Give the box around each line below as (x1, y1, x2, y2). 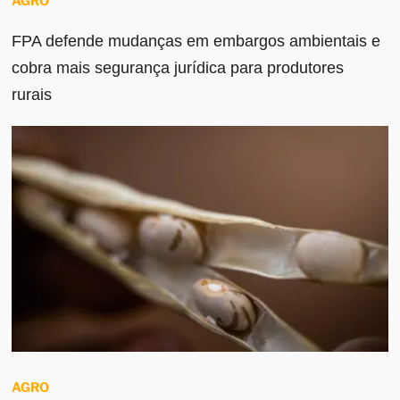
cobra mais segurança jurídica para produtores (12, 59, 345, 78)
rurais (12, 86, 53, 104)
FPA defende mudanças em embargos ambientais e (12, 32, 381, 51)
